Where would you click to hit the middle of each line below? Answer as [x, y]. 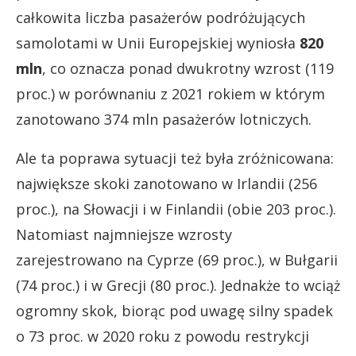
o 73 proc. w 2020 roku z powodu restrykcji [163, 337]
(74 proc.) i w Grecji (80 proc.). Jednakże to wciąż [178, 286]
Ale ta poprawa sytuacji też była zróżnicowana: [175, 159]
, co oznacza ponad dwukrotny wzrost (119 [188, 69]
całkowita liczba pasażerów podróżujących [161, 18]
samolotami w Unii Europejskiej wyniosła [158, 43]
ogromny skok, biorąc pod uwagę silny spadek [174, 311]
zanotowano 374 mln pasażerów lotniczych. [164, 120]
